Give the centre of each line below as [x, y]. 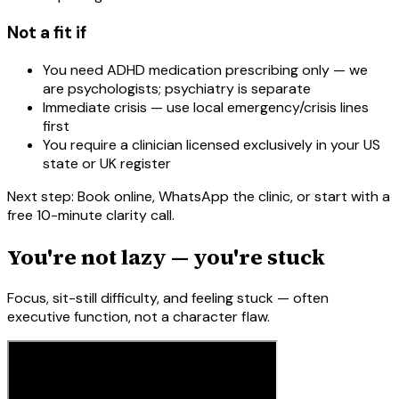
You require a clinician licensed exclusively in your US [212, 144]
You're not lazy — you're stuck [166, 256]
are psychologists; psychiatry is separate [177, 88]
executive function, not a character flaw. [138, 317]
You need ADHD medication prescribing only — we [205, 69]
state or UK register [107, 163]
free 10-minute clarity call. [91, 215]
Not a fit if [47, 32]
